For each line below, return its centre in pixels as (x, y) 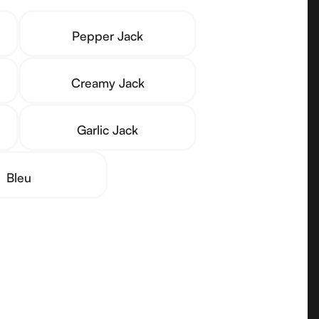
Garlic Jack (108, 130)
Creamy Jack (108, 83)
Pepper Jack (108, 35)
